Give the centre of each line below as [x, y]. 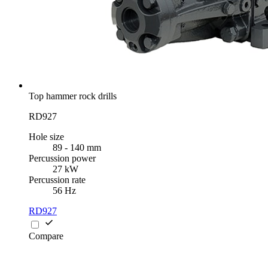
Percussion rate [57, 180]
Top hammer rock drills [73, 96]
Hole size [46, 137]
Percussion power [62, 159]
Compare [46, 236]
